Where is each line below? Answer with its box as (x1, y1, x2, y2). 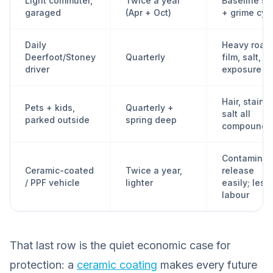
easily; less (222, 177, 270, 188)
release (222, 165, 254, 175)
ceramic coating (77, 258, 157, 271)
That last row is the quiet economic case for (10, 239, 230, 252)
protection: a (10, 258, 77, 271)
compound (222, 121, 267, 131)
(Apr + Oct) (126, 7, 171, 18)
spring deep (126, 115, 177, 125)
